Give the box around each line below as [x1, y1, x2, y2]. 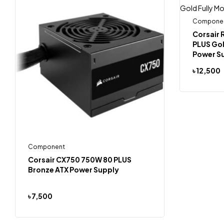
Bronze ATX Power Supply [28, 165, 119, 174]
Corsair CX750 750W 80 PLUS [28, 155, 131, 164]
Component [28, 143, 65, 150]
